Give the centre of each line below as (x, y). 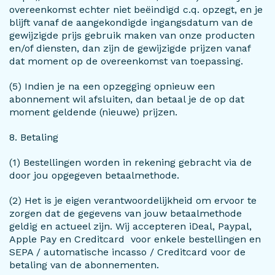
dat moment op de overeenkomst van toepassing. (126, 61)
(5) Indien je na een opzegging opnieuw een (112, 86)
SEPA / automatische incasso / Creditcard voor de (127, 252)
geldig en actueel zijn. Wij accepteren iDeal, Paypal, (130, 226)
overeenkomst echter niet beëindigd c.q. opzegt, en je (136, 10)
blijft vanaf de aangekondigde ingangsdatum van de (131, 22)
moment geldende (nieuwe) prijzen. (93, 112)
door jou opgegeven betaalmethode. (94, 175)
